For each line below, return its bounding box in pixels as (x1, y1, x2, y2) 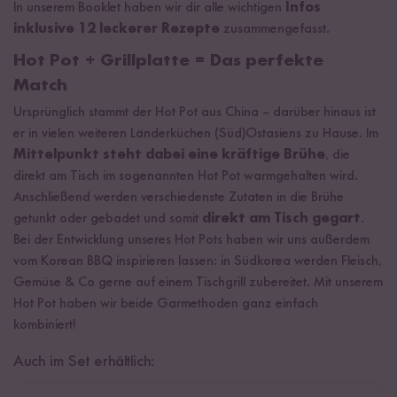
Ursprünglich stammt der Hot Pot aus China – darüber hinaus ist (13, 105, 376, 120)
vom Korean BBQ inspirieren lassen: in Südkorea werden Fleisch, (13, 254, 382, 269)
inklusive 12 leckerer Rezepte (13, 22, 223, 36)
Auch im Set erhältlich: (13, 354, 154, 370)
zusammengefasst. (223, 22, 333, 36)
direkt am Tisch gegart (202, 212, 361, 226)
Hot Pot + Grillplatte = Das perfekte (13, 52, 323, 70)
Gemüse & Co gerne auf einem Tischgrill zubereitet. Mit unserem (13, 276, 383, 290)
